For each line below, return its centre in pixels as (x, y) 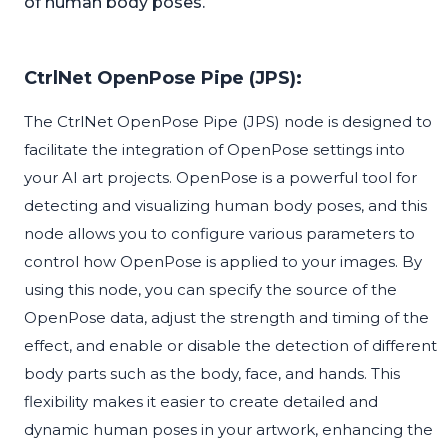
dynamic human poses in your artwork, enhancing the (228, 430)
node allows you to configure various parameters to (219, 234)
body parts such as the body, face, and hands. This (212, 374)
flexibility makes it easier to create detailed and (201, 402)
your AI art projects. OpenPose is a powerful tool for (220, 178)
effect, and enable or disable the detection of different (230, 346)
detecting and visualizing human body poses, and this (225, 206)
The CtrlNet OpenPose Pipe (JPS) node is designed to (228, 122)
